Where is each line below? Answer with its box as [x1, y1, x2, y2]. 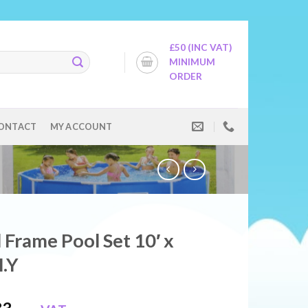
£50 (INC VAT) [169, 42, 232, 53]
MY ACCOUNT [49, 120, 113, 132]
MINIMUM [169, 56, 215, 67]
